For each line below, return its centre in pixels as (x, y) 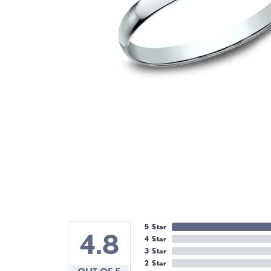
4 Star (156, 238)
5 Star (156, 226)
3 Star (156, 250)
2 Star (156, 263)
